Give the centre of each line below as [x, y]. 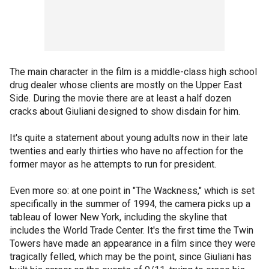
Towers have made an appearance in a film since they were [133, 243]
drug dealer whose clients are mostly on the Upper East [126, 85]
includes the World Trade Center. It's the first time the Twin [131, 230]
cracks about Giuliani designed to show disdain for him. [125, 111]
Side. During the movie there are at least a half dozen [120, 98]
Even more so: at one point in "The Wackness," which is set [132, 191]
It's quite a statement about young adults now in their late [129, 138]
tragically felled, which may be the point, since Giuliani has [131, 257]
